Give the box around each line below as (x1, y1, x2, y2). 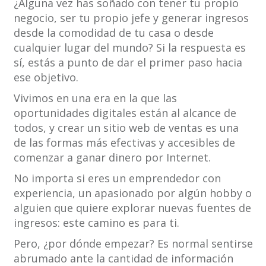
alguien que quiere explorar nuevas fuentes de (13, 201, 251, 216)
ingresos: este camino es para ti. (13, 216, 179, 230)
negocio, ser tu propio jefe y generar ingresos (13, 11, 249, 26)
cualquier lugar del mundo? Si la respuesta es (13, 40, 246, 55)
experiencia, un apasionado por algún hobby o (13, 186, 252, 201)
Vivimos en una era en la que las (13, 91, 177, 106)
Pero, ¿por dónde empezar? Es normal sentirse (13, 236, 253, 251)
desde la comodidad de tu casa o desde (13, 26, 214, 40)
